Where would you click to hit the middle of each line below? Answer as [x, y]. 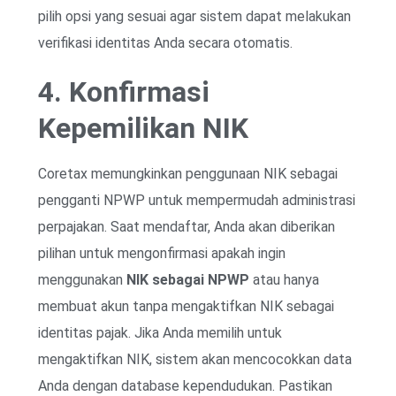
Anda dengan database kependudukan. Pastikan [185, 385]
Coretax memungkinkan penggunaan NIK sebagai [188, 173]
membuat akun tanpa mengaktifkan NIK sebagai [186, 306]
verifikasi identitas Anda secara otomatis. [165, 42]
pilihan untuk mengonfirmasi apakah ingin [162, 253]
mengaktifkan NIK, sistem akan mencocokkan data [195, 359]
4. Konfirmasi [124, 91]
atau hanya [284, 279]
